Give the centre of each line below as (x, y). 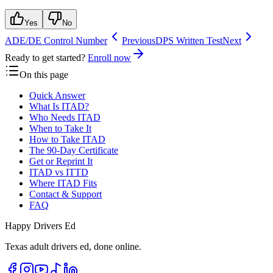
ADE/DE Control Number (56, 41)
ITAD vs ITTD (59, 172)
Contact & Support (66, 194)
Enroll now (109, 58)
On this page (44, 75)
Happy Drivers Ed (40, 226)
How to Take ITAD (67, 140)
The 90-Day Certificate (74, 151)
